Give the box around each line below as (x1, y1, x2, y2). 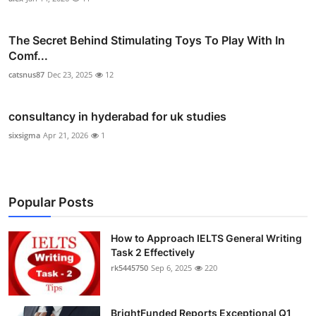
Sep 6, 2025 (151, 262, 192, 273)
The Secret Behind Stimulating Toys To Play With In (8, 32, 285, 47)
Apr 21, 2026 (43, 129, 88, 140)
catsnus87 (8, 68, 44, 80)
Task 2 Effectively (111, 245, 195, 258)
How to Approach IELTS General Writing (111, 231, 302, 244)
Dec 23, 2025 (47, 68, 92, 80)
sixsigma (8, 129, 40, 140)
